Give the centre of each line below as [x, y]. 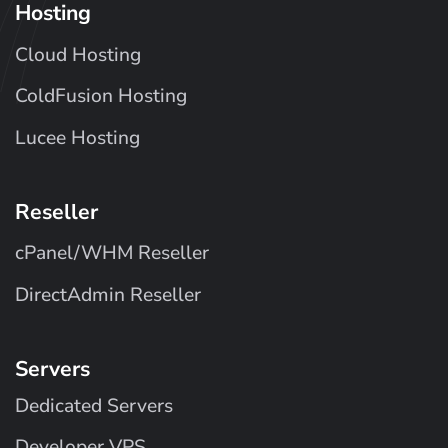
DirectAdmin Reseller [108, 295]
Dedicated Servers [94, 405]
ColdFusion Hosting [101, 96]
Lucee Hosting [77, 137]
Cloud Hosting [78, 54]
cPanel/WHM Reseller [112, 253]
